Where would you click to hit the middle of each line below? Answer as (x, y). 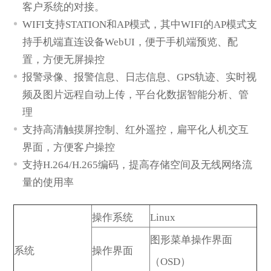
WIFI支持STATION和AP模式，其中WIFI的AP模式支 (140, 24)
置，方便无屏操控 (64, 59)
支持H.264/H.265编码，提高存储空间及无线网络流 (138, 165)
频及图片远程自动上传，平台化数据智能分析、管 (136, 94)
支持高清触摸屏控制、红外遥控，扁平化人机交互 (136, 129)
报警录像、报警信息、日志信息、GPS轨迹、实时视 (140, 77)
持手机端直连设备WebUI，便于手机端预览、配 (130, 42)
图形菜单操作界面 (191, 240)
